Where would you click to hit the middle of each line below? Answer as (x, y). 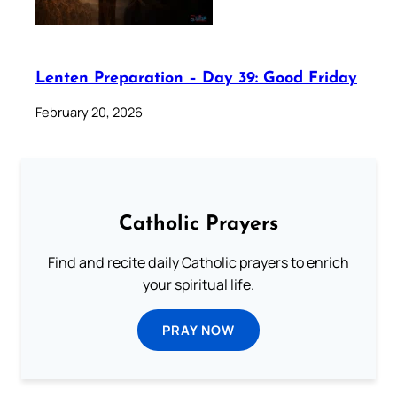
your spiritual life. (198, 284)
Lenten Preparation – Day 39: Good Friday (196, 78)
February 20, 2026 (89, 111)
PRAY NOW (198, 329)
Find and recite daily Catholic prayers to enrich (198, 262)
